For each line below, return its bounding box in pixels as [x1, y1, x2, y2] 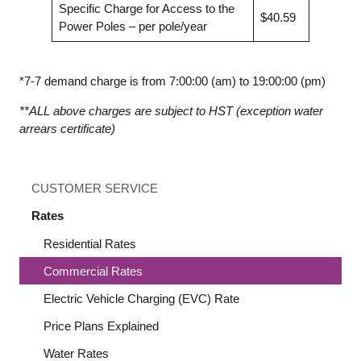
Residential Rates [44, 236, 137, 251]
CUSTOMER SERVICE [31, 181, 159, 196]
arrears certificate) [19, 122, 115, 136]
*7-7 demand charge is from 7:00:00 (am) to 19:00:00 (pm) [19, 73, 326, 88]
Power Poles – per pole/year [58, 19, 207, 33]
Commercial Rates [44, 263, 143, 278]
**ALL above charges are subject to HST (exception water [19, 104, 323, 118]
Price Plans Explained [44, 319, 160, 334]
